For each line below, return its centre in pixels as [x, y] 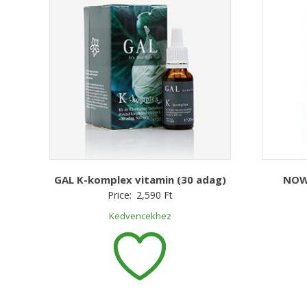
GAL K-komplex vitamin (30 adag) [140, 179]
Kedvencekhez [140, 216]
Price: [121, 195]
